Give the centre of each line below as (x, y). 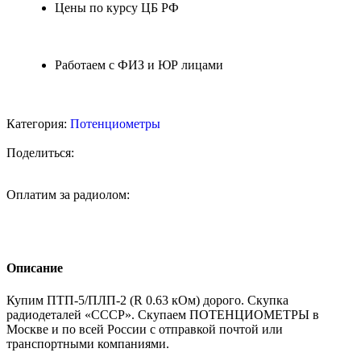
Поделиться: (40, 153)
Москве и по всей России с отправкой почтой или (145, 329)
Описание (35, 268)
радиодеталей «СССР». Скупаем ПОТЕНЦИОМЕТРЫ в (163, 314)
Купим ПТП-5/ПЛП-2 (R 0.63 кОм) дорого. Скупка (147, 300)
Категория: (37, 124)
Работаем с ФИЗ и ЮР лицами (139, 65)
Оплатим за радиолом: (68, 195)
